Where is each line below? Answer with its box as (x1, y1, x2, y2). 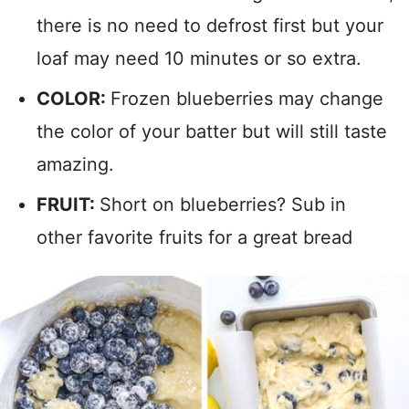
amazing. (37, 153, 114, 176)
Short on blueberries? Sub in (100, 194, 346, 216)
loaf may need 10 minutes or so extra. (37, 47, 362, 70)
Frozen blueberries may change (110, 88, 383, 110)
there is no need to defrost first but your (37, 15, 383, 37)
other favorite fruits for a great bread (37, 226, 352, 249)
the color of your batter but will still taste (37, 121, 387, 143)
